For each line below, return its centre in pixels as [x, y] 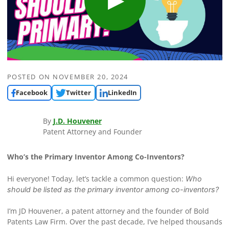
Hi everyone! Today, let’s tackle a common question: [96, 178]
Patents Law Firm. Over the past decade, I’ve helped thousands [114, 222]
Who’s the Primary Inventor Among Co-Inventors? [96, 156]
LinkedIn [122, 93]
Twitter [79, 93]
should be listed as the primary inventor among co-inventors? [113, 189]
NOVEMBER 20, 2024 [91, 77]
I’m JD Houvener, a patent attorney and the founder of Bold [108, 211]
